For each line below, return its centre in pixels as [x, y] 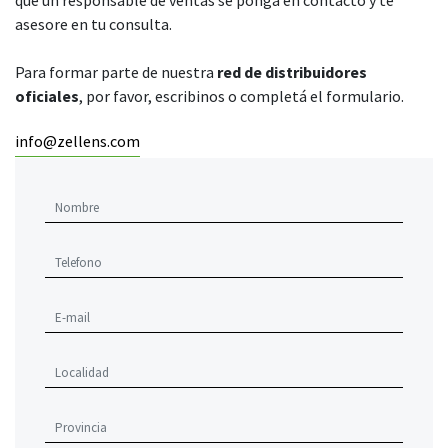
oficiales [47, 95]
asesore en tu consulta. [93, 23]
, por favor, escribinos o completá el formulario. [241, 95]
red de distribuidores [292, 71]
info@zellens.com [77, 140]
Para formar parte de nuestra [116, 71]
